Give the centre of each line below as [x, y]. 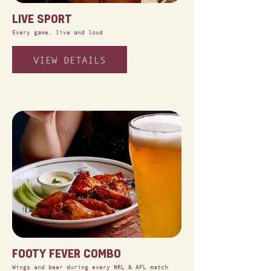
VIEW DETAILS [70, 60]
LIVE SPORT [42, 18]
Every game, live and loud [57, 32]
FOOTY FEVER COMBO [67, 253]
